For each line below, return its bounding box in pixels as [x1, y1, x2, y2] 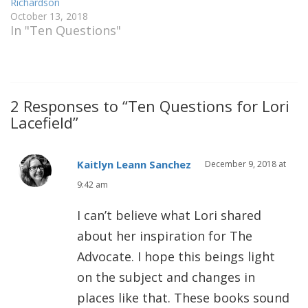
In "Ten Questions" [10, 21, 121, 38]
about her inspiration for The [77, 228, 252, 245]
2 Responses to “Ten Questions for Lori [10, 95, 289, 116]
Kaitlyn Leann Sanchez [77, 157, 191, 172]
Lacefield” [10, 111, 78, 133]
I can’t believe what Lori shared [77, 207, 261, 224]
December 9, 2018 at [205, 158, 286, 170]
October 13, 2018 [10, 9, 88, 23]
